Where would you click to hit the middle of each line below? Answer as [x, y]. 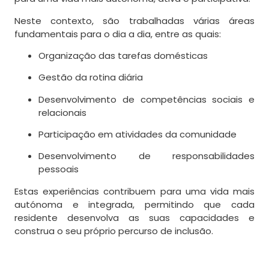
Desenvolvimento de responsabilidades [147, 156]
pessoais [59, 169]
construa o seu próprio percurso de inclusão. [114, 231]
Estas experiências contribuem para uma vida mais [134, 191]
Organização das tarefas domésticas [123, 55]
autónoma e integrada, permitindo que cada [134, 204]
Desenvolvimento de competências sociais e [147, 99]
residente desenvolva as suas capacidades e [134, 217]
